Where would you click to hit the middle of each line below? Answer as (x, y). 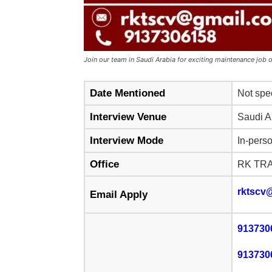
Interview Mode (127, 141)
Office (104, 165)
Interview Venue (128, 117)
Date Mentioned (127, 93)
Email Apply (119, 195)
